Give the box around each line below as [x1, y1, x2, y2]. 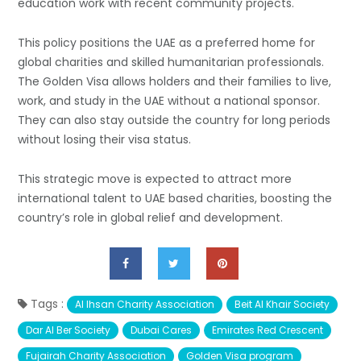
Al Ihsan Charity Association [75, 297, 215, 312]
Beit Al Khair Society [234, 297, 330, 312]
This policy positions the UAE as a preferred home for [18, 35, 316, 52]
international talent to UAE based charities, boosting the [18, 190, 333, 207]
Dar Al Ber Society [26, 323, 111, 338]
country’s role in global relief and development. [18, 210, 284, 226]
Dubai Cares [131, 323, 193, 338]
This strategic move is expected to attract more [18, 171, 293, 188]
